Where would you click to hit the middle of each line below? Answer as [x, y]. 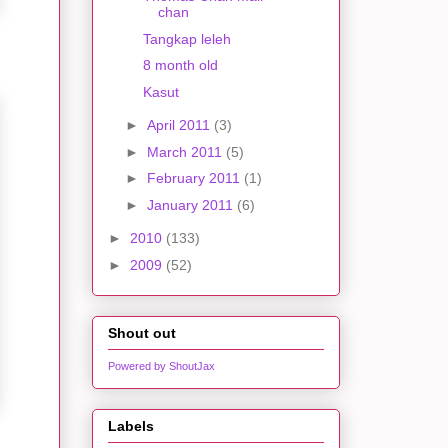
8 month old [180, 65]
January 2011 [191, 204]
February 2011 [195, 178]
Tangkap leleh [186, 38]
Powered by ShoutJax [161, 366]
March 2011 [186, 151]
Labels [131, 426]
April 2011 [180, 125]
